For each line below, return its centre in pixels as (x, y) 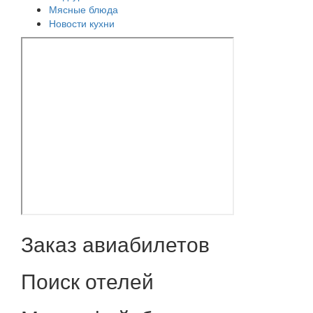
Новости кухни (82, 23)
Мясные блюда (83, 9)
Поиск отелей (87, 280)
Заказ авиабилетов (115, 243)
